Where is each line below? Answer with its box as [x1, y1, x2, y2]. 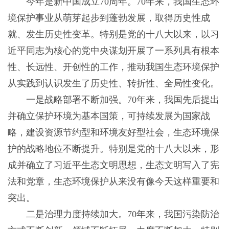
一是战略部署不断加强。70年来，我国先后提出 [7, 95, 219, 105]
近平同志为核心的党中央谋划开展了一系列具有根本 [7, 45, 219, 56]
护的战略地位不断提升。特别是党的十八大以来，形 [7, 144, 219, 154]
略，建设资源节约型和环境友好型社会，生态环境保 [7, 127, 219, 138]
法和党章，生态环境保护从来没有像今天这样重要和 [7, 176, 219, 187]
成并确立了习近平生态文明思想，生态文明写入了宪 [7, 160, 219, 171]
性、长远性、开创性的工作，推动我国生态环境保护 [7, 62, 219, 73]
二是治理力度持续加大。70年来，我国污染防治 [7, 209, 219, 220]
